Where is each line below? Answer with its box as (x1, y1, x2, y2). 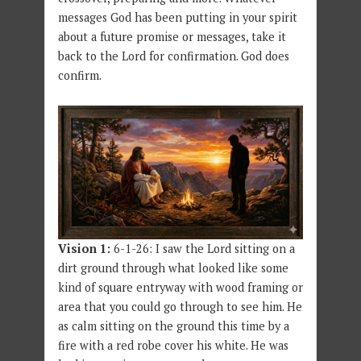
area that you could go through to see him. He (57, 299, 302, 314)
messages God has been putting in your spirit (57, 10, 297, 26)
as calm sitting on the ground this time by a (57, 318, 289, 334)
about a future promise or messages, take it (57, 29, 286, 45)
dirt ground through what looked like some (57, 260, 288, 276)
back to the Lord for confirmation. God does (57, 48, 289, 64)
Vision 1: (57, 241, 110, 256)
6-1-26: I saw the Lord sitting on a (110, 241, 295, 256)
